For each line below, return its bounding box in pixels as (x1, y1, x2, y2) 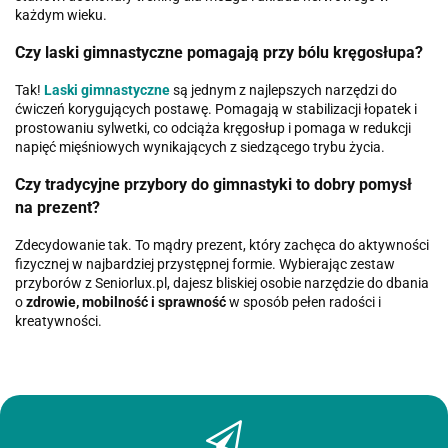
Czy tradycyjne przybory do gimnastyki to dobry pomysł (15, 175, 412, 195)
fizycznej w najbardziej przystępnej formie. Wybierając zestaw (15, 255, 395, 272)
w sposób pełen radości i (229, 293, 381, 310)
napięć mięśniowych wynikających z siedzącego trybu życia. (15, 138, 385, 155)
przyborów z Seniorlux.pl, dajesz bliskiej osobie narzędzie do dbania (15, 274, 429, 291)
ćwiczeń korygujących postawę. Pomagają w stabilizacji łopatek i (15, 100, 417, 117)
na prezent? (15, 198, 100, 218)
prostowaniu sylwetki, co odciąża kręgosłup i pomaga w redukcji (15, 119, 411, 136)
